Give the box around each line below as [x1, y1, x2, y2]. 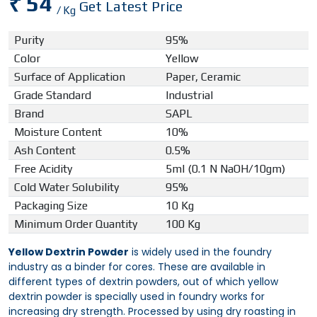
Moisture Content [14, 125, 102, 139]
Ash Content [14, 144, 76, 158]
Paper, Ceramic [166, 70, 241, 84]
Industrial [166, 88, 213, 103]
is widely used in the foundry [129, 245, 272, 260]
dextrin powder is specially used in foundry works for [8, 289, 265, 304]
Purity [14, 33, 44, 47]
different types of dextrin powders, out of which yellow [8, 275, 278, 289]
